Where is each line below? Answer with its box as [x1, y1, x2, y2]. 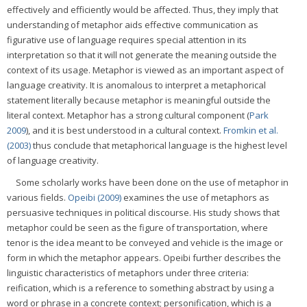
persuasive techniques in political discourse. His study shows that [7, 206, 280, 219]
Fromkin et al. [223, 123, 278, 136]
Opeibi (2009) [68, 191, 121, 204]
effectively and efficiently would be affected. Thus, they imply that [7, 3, 278, 16]
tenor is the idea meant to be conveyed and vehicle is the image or [7, 236, 283, 249]
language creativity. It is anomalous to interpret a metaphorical [7, 78, 266, 91]
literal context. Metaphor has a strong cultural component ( [7, 108, 249, 121]
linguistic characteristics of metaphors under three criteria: [7, 266, 249, 279]
